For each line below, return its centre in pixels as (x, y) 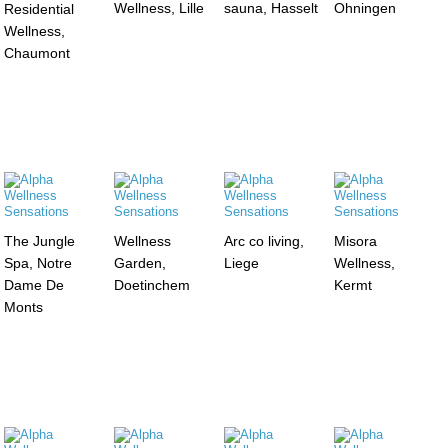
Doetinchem (152, 284)
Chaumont (37, 53)
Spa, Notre (38, 262)
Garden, (140, 262)
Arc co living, (263, 240)
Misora (355, 240)
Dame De (34, 284)
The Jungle (40, 240)
